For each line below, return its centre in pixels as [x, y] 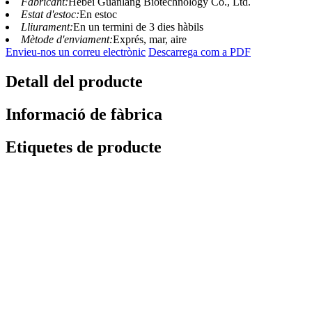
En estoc [98, 15]
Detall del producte [74, 82]
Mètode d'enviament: [67, 40]
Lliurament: [47, 27]
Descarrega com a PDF [200, 52]
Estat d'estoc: [50, 15]
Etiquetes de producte [84, 147]
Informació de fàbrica [84, 115]
